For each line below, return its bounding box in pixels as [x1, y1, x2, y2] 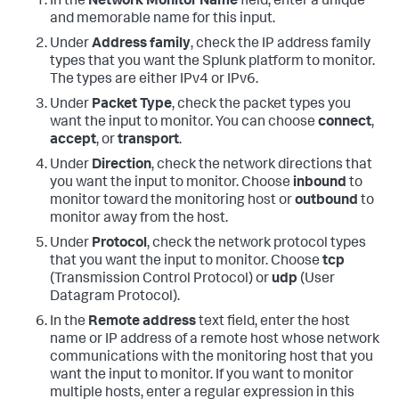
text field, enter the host [196, 314, 350, 330]
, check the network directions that [151, 158, 372, 173]
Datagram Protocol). [50, 289, 180, 305]
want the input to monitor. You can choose [50, 115, 318, 130]
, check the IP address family [191, 37, 370, 52]
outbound [295, 193, 358, 208]
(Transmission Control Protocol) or [50, 272, 272, 287]
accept [50, 133, 96, 148]
